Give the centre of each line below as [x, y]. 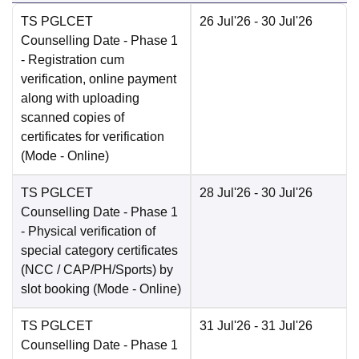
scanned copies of [73, 118]
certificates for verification [93, 137]
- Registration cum [73, 60]
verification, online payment [99, 79]
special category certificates [99, 251]
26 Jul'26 [225, 22]
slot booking [55, 289]
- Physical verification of [88, 232]
